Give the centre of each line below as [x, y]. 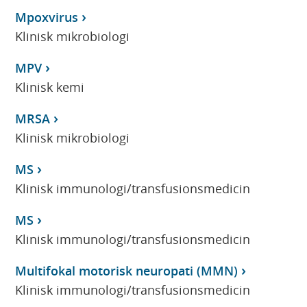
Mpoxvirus [47, 17]
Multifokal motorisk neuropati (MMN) [127, 270]
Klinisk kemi [50, 87]
